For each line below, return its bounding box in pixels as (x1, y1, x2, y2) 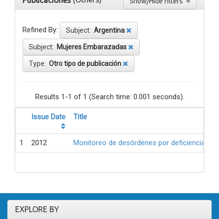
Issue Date (31, 112, 66, 122)
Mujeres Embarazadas (57, 43, 127, 51)
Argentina (94, 26, 125, 35)
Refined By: (22, 25, 58, 35)
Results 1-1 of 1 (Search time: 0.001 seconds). (35, 92, 184, 102)
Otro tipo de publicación (49, 60, 121, 68)
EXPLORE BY (15, 205, 59, 214)
